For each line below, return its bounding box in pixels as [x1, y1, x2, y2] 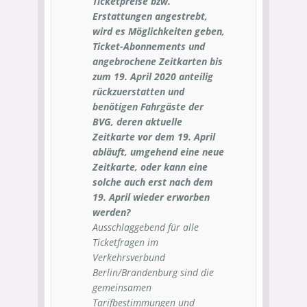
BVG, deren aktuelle [93, 115, 182, 128]
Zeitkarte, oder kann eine [93, 160, 208, 173]
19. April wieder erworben [93, 191, 210, 204]
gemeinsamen [93, 281, 151, 294]
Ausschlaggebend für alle [93, 221, 199, 234]
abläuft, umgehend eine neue [93, 145, 224, 158]
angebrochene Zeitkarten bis [93, 55, 223, 68]
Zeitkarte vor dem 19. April [93, 130, 215, 143]
